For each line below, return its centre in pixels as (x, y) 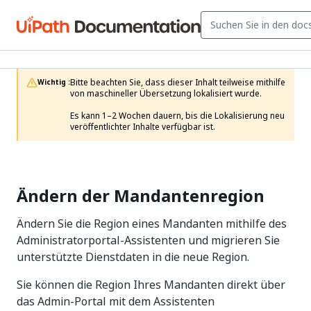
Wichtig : (54, 82)
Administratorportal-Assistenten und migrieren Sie (148, 240)
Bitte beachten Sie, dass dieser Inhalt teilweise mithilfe (178, 83)
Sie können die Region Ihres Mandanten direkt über (151, 285)
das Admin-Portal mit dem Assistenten (116, 301)
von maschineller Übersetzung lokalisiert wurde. (166, 94)
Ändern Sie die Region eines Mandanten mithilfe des (152, 224)
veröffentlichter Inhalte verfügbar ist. (143, 127)
